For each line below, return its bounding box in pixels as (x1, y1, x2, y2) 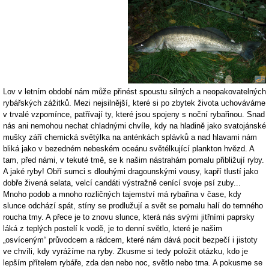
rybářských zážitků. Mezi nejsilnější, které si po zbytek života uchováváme (3, 98, 265, 107)
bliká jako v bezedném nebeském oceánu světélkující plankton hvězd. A (3, 144, 254, 153)
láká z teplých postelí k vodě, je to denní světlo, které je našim (3, 223, 222, 233)
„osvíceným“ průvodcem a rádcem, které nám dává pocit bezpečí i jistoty (3, 235, 258, 244)
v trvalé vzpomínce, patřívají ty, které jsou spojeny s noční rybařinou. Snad (3, 109, 265, 119)
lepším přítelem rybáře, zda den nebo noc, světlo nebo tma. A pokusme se (3, 258, 262, 267)
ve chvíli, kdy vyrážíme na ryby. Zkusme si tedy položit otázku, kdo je (3, 246, 248, 256)
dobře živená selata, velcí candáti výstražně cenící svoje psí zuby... (3, 178, 241, 187)
